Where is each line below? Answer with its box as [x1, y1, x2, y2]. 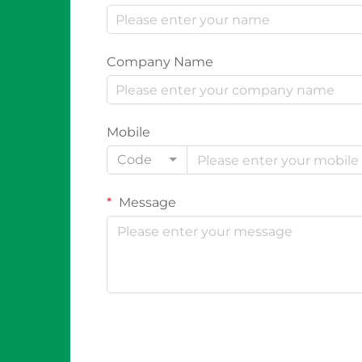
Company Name [107, 54, 213, 69]
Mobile [107, 124, 150, 140]
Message [116, 195, 176, 210]
